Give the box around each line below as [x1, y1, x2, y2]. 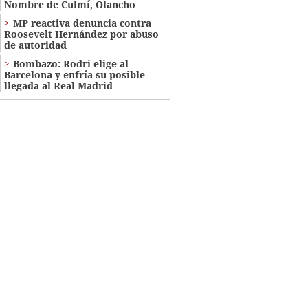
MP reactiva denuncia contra [12, 16, 151, 30]
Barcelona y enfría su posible [3, 67, 145, 81]
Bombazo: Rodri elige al [12, 56, 129, 70]
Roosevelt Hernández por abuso [3, 27, 159, 41]
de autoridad [3, 38, 67, 52]
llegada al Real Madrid [3, 78, 113, 92]
